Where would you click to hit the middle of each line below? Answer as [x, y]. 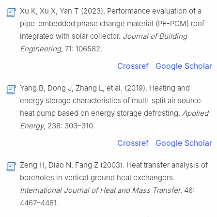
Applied [195, 113]
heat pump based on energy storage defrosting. [101, 113]
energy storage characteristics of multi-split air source [110, 101]
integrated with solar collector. [71, 36]
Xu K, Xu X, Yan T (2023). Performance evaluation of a [111, 11]
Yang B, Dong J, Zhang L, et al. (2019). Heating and [105, 88]
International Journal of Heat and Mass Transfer [100, 190]
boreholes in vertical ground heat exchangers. [97, 178]
